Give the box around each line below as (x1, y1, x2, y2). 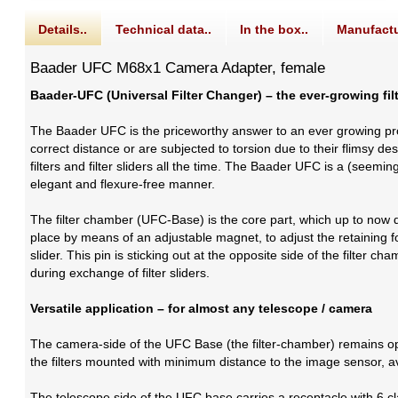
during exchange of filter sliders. (30, 266, 211, 281)
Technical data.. (115, 22, 212, 37)
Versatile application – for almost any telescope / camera (30, 301, 373, 316)
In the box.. (240, 22, 309, 37)
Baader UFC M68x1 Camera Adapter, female (30, 60, 326, 77)
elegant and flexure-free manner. (30, 177, 216, 192)
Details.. (38, 22, 88, 37)
